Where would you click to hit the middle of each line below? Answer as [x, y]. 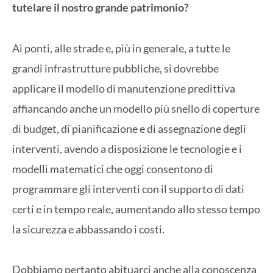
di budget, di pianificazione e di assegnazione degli [129, 128]
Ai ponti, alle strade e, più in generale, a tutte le [121, 48]
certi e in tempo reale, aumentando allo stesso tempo [136, 209]
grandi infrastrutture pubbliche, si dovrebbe [115, 68]
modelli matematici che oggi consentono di [113, 168]
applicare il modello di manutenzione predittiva [124, 88]
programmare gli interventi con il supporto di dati [128, 189]
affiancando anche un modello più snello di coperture [136, 108]
